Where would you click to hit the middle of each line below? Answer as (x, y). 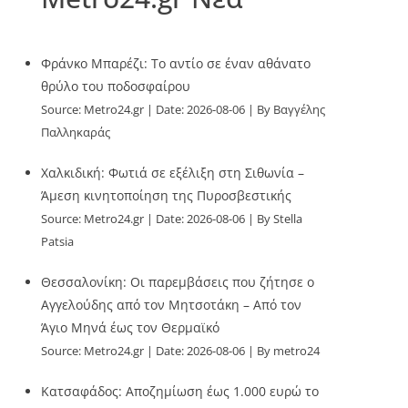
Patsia (58, 242)
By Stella (280, 219)
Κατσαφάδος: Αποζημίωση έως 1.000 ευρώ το (180, 391)
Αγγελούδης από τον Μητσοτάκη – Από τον (172, 305)
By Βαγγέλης (291, 110)
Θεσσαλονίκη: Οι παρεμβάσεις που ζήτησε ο (178, 282)
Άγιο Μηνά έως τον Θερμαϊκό (131, 327)
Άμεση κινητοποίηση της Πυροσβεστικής (167, 195)
